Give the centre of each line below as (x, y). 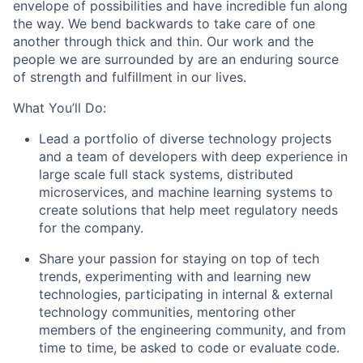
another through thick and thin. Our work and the (163, 41)
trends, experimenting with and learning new (175, 276)
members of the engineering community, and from (192, 330)
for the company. (91, 228)
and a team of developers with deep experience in (193, 156)
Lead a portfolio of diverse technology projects (185, 139)
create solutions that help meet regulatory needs (188, 210)
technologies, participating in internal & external (186, 294)
